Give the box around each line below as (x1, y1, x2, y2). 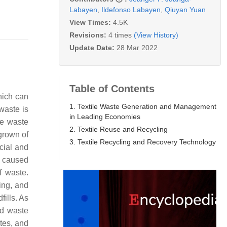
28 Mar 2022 (117, 43, 158, 52)
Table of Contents (69, 83, 155, 94)
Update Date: (69, 43, 117, 52)
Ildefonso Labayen (101, 5, 161, 14)
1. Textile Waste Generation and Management (69, 102, 216, 110)
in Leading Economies (69, 112, 142, 121)
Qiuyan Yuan (165, 5, 206, 14)
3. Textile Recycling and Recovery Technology (69, 137, 216, 146)
